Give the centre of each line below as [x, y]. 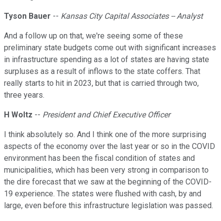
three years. [24, 95]
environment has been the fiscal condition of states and [99, 158]
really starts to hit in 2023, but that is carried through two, [101, 83]
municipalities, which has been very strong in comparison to [106, 170]
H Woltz [18, 115]
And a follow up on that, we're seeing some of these [93, 36]
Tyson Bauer [27, 16]
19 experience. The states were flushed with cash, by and [103, 194]
